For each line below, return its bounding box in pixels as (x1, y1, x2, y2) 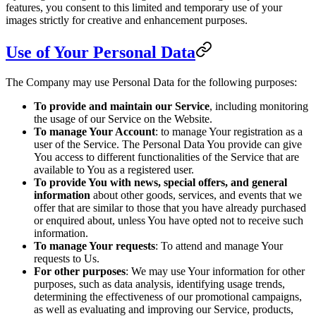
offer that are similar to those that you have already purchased (34, 201, 306, 214)
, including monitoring (209, 99, 308, 112)
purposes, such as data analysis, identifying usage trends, (34, 277, 285, 290)
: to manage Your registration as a (155, 125, 303, 138)
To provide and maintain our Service (34, 99, 209, 112)
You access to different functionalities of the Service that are (34, 150, 299, 163)
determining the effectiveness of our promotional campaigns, (34, 290, 302, 303)
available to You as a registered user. (34, 163, 194, 176)
